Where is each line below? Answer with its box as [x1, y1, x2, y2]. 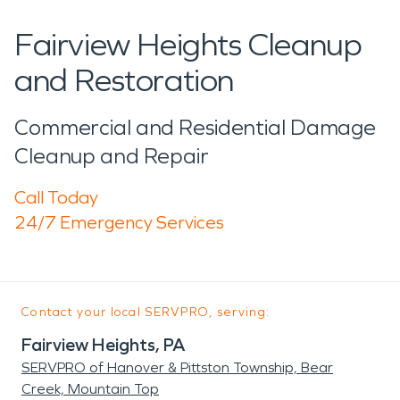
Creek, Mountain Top [21, 379, 159, 397]
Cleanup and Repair [14, 143, 209, 169]
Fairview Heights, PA [21, 333, 186, 355]
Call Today [14, 186, 98, 208]
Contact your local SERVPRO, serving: [21, 304, 271, 320]
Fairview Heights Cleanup [14, 25, 362, 64]
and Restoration [14, 61, 235, 100]
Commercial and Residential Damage [14, 114, 377, 140]
